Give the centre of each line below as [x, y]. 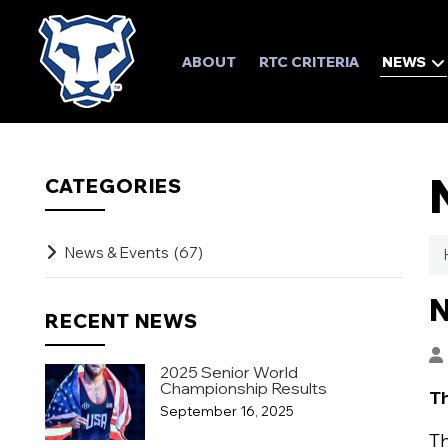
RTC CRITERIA [308, 61]
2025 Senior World [228, 372]
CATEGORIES [113, 186]
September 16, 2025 [226, 411]
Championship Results [243, 388]
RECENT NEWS [121, 321]
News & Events [116, 252]
